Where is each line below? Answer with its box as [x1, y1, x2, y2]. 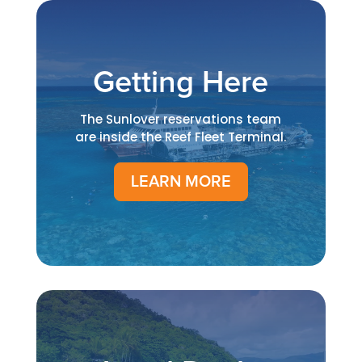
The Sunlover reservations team [80, 110, 282, 128]
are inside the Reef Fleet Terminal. [75, 128, 287, 145]
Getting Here [93, 67, 269, 99]
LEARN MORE [130, 173, 231, 190]
